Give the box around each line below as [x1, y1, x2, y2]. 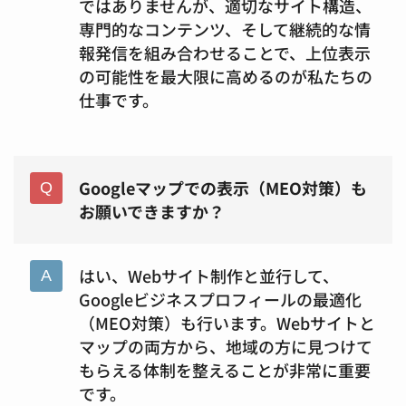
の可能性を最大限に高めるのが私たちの [78, 63, 372, 88]
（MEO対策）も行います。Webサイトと [78, 311, 375, 335]
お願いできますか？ [78, 199, 225, 224]
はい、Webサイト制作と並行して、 [78, 264, 339, 288]
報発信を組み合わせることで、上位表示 [78, 40, 371, 64]
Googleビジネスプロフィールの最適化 [78, 287, 362, 312]
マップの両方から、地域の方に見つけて [78, 334, 372, 359]
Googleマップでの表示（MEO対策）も [78, 176, 367, 200]
